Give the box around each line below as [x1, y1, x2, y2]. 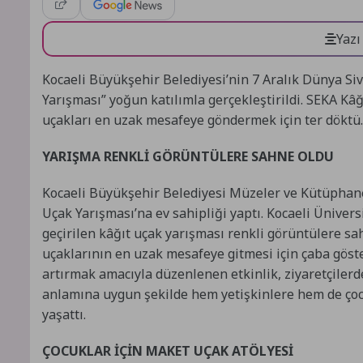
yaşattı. [42, 305, 86, 323]
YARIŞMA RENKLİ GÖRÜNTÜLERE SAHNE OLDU [42, 147, 334, 165]
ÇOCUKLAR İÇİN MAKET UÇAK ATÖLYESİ [42, 341, 293, 360]
